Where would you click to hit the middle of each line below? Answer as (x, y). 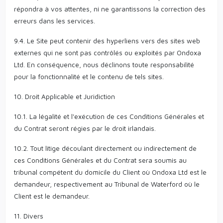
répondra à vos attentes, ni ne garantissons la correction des (110, 9)
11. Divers (29, 216)
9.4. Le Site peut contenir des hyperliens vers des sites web (107, 41)
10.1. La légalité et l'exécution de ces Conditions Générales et (109, 116)
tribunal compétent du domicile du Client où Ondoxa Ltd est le (110, 172)
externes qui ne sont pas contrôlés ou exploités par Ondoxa (108, 53)
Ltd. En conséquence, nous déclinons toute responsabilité (104, 64)
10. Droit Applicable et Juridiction (64, 96)
